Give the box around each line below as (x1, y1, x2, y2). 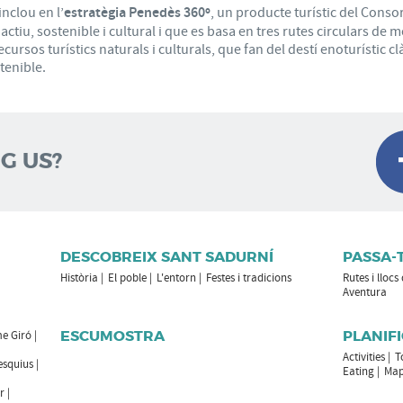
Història (60, 270, 99, 285)
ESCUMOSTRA (60, 326, 166, 345)
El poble (108, 270, 148, 285)
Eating (342, 363, 374, 379)
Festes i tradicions (206, 270, 292, 285)
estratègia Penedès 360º (64, 3, 210, 22)
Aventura (342, 284, 387, 300)
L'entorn (157, 270, 197, 285)
